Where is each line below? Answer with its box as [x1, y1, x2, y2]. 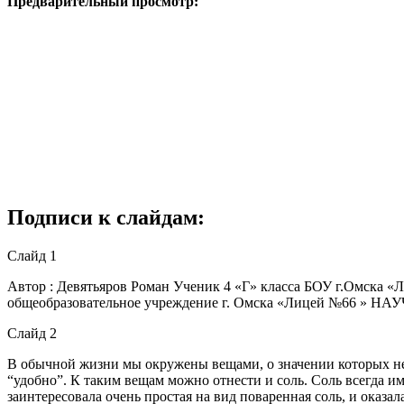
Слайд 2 [7, 326, 57, 341]
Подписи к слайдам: [7, 206, 205, 230]
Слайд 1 [7, 248, 57, 263]
